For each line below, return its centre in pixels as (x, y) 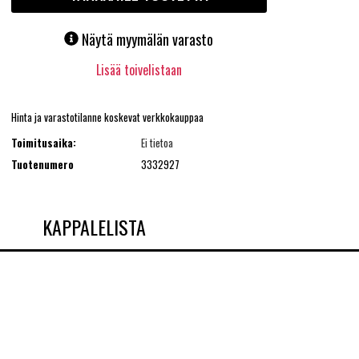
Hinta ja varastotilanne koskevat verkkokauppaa (107, 117)
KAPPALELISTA (94, 226)
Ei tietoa (157, 143)
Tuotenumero (42, 164)
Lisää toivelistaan (139, 70)
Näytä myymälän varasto (148, 40)
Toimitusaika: (43, 143)
